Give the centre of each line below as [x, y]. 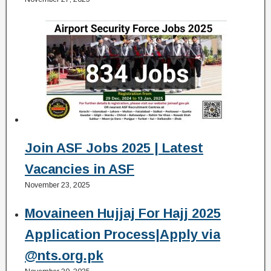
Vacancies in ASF [80, 169]
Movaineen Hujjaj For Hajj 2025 [123, 213]
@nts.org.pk [64, 255]
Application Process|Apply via [122, 234]
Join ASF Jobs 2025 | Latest [114, 148]
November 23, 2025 [57, 185]
